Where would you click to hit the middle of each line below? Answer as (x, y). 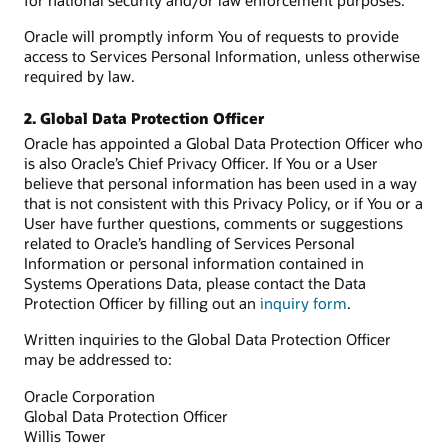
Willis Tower (65, 435)
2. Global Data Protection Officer (144, 118)
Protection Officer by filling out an (142, 303)
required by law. (79, 76)
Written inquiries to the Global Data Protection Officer (207, 339)
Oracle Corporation (89, 395)
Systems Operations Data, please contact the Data (195, 283)
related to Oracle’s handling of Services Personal (189, 243)
